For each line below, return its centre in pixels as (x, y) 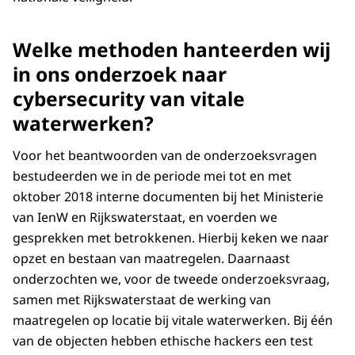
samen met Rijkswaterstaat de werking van (142, 300)
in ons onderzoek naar (120, 74)
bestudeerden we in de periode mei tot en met (152, 176)
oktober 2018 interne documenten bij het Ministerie (168, 197)
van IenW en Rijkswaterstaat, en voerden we (145, 218)
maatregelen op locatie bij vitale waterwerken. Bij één (173, 321)
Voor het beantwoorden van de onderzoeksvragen (165, 156)
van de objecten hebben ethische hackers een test (163, 341)
